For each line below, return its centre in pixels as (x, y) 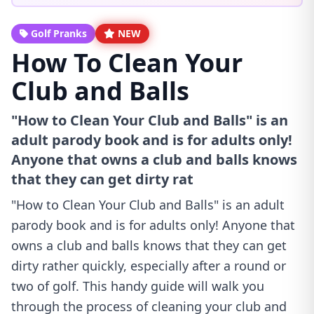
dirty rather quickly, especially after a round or (149, 266)
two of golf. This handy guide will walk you (138, 286)
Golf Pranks (59, 33)
